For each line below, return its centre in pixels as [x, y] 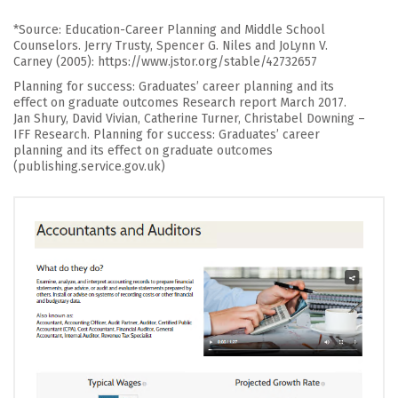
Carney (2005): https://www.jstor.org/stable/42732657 [165, 61]
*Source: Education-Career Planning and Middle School [169, 29]
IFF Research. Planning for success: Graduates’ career [167, 134]
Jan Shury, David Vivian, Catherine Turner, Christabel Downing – [189, 118]
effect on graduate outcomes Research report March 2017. [180, 102]
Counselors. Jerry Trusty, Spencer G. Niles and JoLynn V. [171, 45]
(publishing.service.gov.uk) [89, 166]
